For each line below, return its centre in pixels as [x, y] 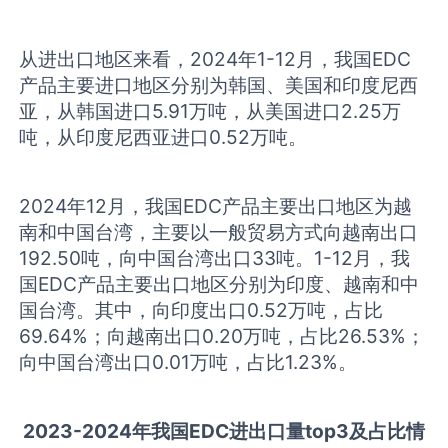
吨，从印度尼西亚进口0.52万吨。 [163, 136]
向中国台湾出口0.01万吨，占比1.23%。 [188, 361]
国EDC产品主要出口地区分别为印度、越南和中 [219, 283]
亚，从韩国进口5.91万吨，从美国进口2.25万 [210, 110]
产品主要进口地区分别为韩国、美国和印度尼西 [219, 84]
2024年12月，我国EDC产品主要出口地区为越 [216, 205]
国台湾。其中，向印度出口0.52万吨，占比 [201, 309]
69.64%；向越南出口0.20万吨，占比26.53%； [222, 335]
